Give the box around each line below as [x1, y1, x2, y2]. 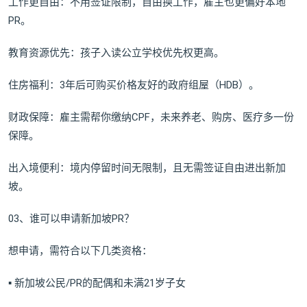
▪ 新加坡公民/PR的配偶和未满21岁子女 [8, 277, 186, 289]
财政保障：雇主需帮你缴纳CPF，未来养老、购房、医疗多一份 [8, 111, 294, 123]
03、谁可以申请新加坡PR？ [8, 212, 134, 225]
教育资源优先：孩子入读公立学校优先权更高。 [8, 47, 224, 59]
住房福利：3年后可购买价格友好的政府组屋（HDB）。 [8, 79, 259, 91]
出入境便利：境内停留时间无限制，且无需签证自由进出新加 [8, 162, 286, 174]
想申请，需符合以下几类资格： [8, 245, 152, 257]
